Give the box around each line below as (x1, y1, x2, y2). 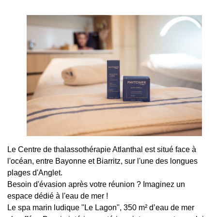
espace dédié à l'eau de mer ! (7, 192, 108, 201)
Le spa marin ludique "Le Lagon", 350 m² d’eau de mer (7, 203, 194, 212)
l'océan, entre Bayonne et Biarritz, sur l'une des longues (7, 157, 198, 166)
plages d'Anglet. (7, 169, 62, 177)
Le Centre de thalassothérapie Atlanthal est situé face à (7, 145, 196, 154)
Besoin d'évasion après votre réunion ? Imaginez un (7, 180, 185, 189)
